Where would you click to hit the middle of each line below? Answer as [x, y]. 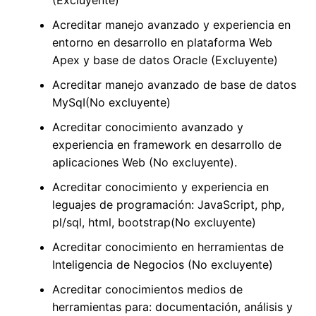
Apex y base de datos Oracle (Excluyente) [165, 60]
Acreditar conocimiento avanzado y [147, 127]
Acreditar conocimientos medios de [147, 290]
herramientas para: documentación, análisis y [172, 307]
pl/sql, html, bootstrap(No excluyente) [154, 223]
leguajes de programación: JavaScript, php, [168, 205]
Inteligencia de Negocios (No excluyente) [162, 265]
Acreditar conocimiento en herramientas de [168, 247]
